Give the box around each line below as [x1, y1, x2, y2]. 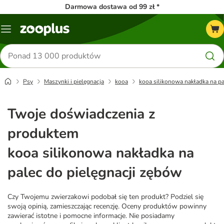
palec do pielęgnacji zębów [7, 162, 182, 182]
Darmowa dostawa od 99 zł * [64, 2, 159, 11]
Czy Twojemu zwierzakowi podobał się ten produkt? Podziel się [7, 191, 203, 201]
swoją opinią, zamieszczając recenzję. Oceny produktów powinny [7, 201, 206, 211]
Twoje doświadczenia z [7, 104, 155, 123]
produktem [7, 123, 79, 143]
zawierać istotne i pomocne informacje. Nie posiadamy [7, 210, 174, 220]
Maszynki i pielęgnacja [44, 77, 104, 85]
